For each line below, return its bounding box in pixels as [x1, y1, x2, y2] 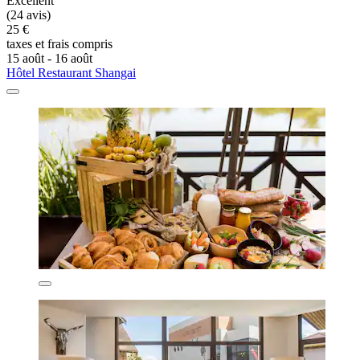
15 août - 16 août [6, 51, 92, 65]
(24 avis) [6, 7, 51, 22]
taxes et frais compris [6, 36, 112, 51]
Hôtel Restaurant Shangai [6, 65, 136, 80]
